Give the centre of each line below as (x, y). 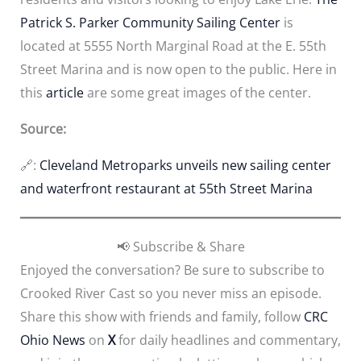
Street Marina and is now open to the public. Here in (178, 69)
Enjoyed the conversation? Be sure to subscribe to (172, 270)
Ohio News (52, 340)
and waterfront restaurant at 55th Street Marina (166, 188)
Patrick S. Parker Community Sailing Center (150, 22)
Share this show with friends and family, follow (162, 316)
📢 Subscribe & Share (180, 246)
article (64, 92)
